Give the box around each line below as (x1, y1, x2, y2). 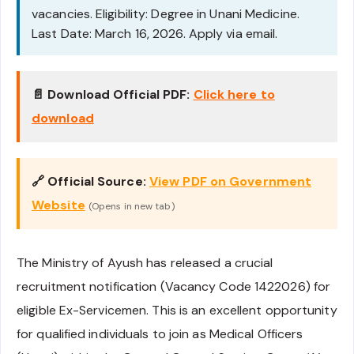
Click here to (193, 86, 275, 104)
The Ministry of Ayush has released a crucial (17, 254, 273, 272)
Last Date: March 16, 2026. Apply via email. (32, 25, 278, 43)
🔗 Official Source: (32, 173, 146, 190)
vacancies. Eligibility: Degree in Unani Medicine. (32, 6, 299, 23)
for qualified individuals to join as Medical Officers (17, 326, 303, 343)
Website (32, 197, 85, 214)
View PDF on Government (149, 173, 312, 190)
